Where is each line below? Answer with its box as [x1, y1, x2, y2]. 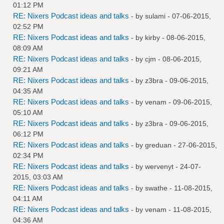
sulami [145, 11, 165, 20]
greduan [145, 140, 171, 149]
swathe [145, 183, 167, 192]
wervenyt [145, 162, 173, 170]
